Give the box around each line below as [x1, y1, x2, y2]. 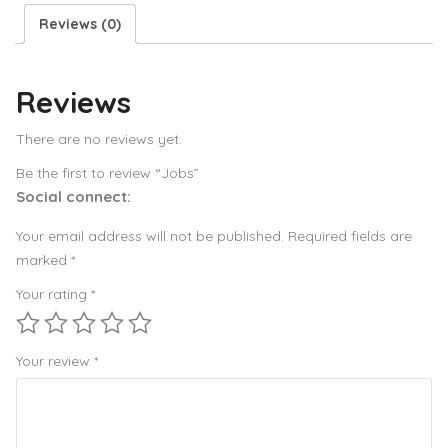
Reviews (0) [39, 14, 121, 33]
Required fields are [288, 227, 412, 246]
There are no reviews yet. [16, 130, 182, 149]
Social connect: [16, 187, 131, 207]
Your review [16, 352, 94, 371]
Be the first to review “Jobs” [16, 164, 199, 183]
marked [16, 251, 71, 270]
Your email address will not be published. [16, 227, 284, 246]
